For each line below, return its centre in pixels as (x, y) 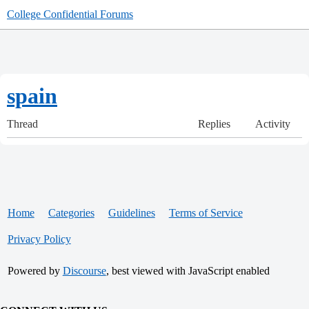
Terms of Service (206, 213)
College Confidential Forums (70, 14)
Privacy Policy (39, 239)
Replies (214, 124)
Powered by (35, 271)
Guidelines (131, 213)
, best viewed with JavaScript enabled (188, 271)
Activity (273, 124)
